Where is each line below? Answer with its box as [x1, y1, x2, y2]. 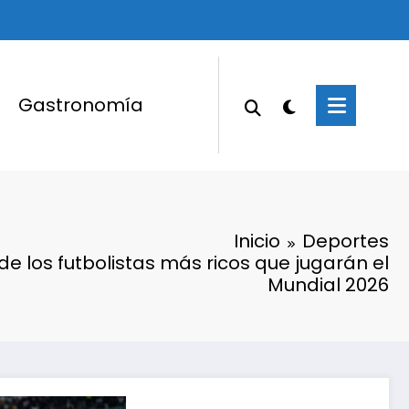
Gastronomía [17, 92, 143, 119]
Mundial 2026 [267, 271, 389, 298]
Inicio [234, 227, 280, 254]
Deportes [302, 227, 389, 254]
